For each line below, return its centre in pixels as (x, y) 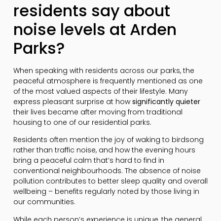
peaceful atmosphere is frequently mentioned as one (108, 81)
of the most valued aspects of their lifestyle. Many (100, 91)
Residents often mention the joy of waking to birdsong (108, 140)
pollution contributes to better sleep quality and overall (110, 181)
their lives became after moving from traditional (98, 112)
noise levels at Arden (95, 29)
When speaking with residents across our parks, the (104, 70)
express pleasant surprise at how (73, 101)
